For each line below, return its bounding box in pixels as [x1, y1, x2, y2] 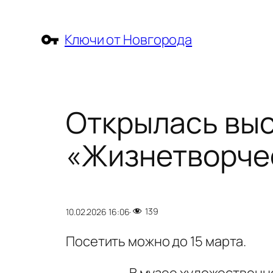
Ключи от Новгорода [65, 30, 193, 49]
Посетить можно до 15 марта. [66, 232, 247, 251]
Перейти [4, 4, 58, 23]
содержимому [4, 41, 92, 59]
